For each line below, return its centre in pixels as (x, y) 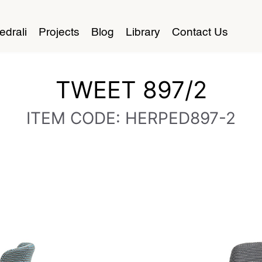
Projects (59, 33)
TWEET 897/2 (131, 90)
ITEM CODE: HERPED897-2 (131, 118)
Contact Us (200, 33)
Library (143, 33)
